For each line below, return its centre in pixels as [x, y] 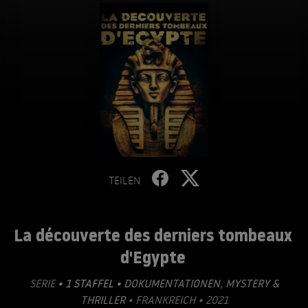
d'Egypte [153, 257]
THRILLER [102, 300]
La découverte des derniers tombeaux [153, 235]
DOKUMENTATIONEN [172, 283]
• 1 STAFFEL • [89, 283]
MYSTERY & [251, 283]
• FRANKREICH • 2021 [176, 300]
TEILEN [124, 180]
